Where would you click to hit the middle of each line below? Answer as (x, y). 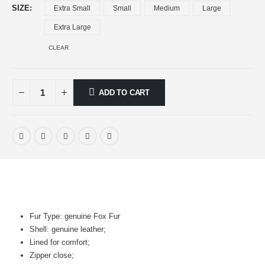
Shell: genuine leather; (67, 230)
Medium (167, 9)
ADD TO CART (125, 92)
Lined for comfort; (59, 243)
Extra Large (72, 28)
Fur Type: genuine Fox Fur (75, 216)
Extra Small (72, 9)
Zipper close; (51, 256)
